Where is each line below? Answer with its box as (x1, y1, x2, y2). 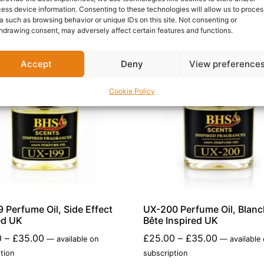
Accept (21, 58, 52, 70)
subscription (143, 248, 188, 258)
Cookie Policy (108, 87, 155, 95)
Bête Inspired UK (143, 214, 219, 226)
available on (54, 234, 98, 243)
